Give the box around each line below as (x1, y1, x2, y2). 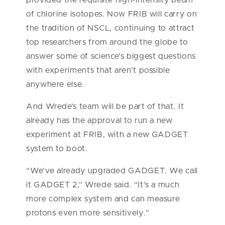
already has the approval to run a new (26, 116, 173, 125)
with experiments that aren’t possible (26, 66, 170, 74)
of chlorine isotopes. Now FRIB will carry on (26, 10, 197, 18)
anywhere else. (26, 80, 84, 88)
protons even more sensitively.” (26, 208, 150, 217)
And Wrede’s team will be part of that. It (26, 102, 184, 110)
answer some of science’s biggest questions (26, 52, 196, 60)
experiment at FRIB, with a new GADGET (26, 130, 188, 139)
